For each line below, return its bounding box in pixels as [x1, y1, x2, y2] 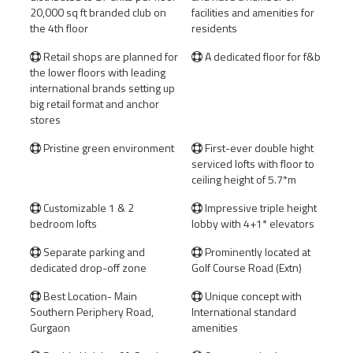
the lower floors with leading [30, 64, 165, 80]
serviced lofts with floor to [191, 155, 314, 172]
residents [191, 20, 237, 36]
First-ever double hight [203, 139, 314, 156]
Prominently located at [203, 243, 310, 260]
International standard [191, 303, 296, 320]
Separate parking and [41, 243, 145, 260]
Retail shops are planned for [41, 48, 178, 65]
